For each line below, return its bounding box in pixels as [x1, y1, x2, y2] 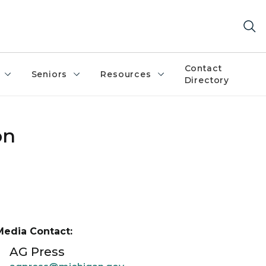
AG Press [9, 245, 65, 259]
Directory [184, 75, 230, 85]
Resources [100, 69, 151, 80]
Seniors [31, 69, 68, 80]
